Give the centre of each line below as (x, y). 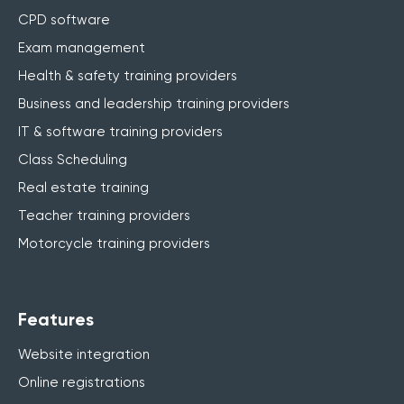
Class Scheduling (73, 159)
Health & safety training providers (128, 75)
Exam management (82, 47)
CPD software (64, 19)
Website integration (84, 354)
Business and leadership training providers (154, 103)
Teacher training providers (104, 215)
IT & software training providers (120, 131)
